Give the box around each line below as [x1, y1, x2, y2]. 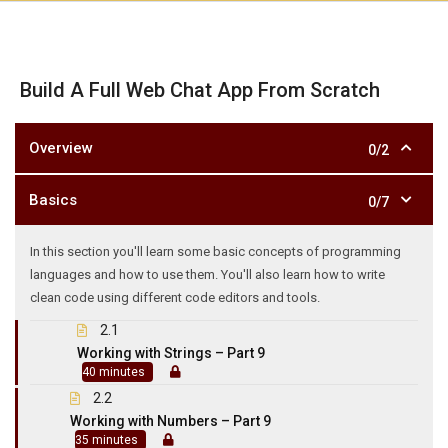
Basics [29, 191, 77, 209]
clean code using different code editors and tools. [30, 290, 320, 305]
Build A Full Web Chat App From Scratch [20, 78, 380, 102]
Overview [29, 139, 93, 157]
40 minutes [81, 364, 145, 379]
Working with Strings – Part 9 [76, 345, 265, 361]
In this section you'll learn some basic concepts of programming [30, 244, 401, 259]
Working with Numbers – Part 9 [70, 413, 271, 429]
